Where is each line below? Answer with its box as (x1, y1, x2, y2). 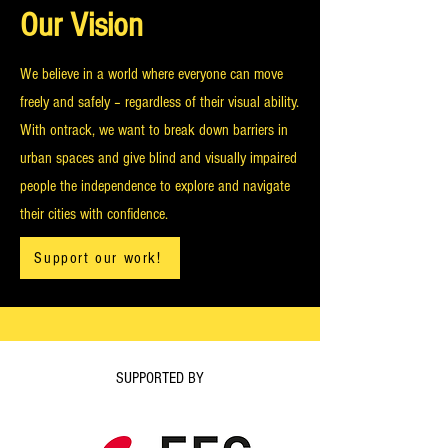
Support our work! (34, 249, 162, 267)
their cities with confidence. (20, 205, 168, 223)
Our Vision (20, 6, 143, 45)
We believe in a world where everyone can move (20, 65, 283, 83)
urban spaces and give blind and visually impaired (20, 149, 297, 167)
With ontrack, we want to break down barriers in (20, 121, 288, 139)
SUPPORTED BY (116, 369, 204, 387)
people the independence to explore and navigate (20, 177, 290, 195)
